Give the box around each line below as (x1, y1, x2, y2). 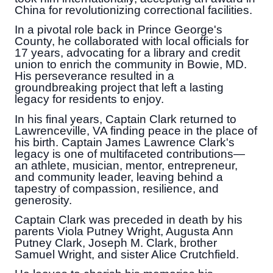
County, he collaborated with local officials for (15, 35, 249, 48)
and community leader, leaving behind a (15, 170, 223, 183)
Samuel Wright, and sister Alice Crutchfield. (15, 247, 239, 261)
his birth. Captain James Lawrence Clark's (15, 135, 235, 149)
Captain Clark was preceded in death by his (15, 213, 243, 226)
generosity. (15, 193, 72, 207)
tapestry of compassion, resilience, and (15, 182, 219, 195)
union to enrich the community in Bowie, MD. (15, 58, 247, 71)
